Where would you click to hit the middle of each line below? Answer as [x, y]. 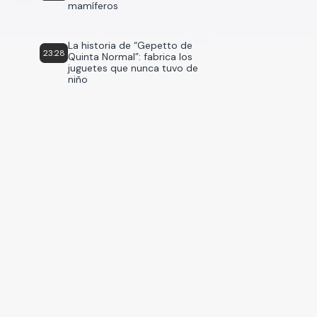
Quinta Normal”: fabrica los [130, 57]
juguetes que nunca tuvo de [133, 68]
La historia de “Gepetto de [130, 45]
